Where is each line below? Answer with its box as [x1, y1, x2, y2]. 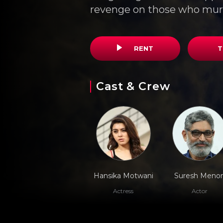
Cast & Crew [96, 80, 170, 93]
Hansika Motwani [93, 171, 153, 180]
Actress [113, 187, 133, 195]
